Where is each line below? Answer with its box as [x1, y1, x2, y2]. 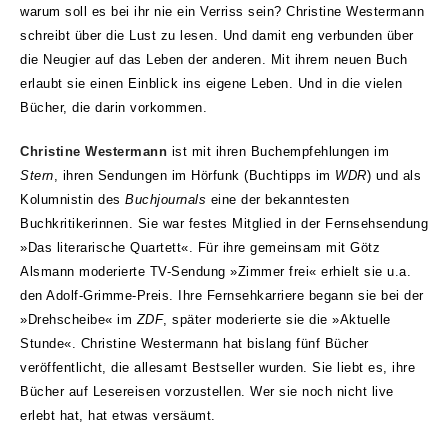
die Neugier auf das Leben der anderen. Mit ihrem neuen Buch [20, 52, 408, 67]
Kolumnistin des [20, 192, 125, 207]
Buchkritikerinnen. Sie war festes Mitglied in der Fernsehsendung [20, 216, 428, 231]
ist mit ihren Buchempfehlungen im [171, 144, 389, 159]
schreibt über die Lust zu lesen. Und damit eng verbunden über [20, 28, 414, 43]
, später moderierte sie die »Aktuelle [163, 312, 391, 327]
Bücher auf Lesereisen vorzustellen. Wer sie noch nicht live [20, 384, 394, 399]
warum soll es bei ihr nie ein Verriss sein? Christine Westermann [20, 4, 424, 19]
